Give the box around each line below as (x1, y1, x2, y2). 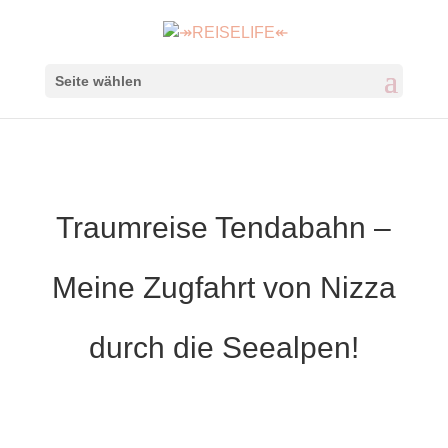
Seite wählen (54, 73, 142, 90)
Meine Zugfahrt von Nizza (51, 271, 396, 305)
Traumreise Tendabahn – (56, 211, 392, 245)
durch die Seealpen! (88, 331, 359, 365)
